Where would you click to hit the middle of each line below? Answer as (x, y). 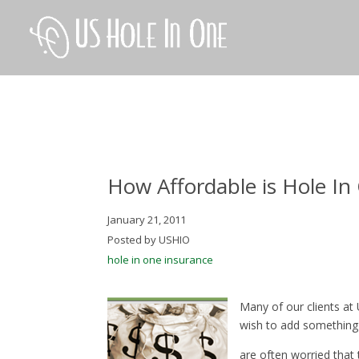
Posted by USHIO (149, 239)
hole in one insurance (161, 259)
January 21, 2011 (147, 219)
